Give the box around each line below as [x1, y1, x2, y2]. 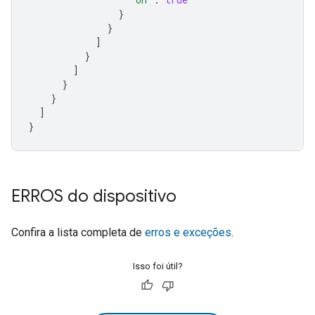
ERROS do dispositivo [11, 186, 176, 207]
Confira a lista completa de [11, 226, 145, 239]
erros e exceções [145, 226, 231, 239]
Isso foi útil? [132, 261, 183, 271]
